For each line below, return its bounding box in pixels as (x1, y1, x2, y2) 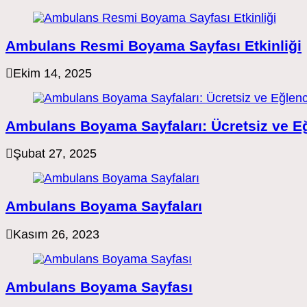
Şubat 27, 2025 (13, 147, 97, 161)
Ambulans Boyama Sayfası (5, 278, 193, 295)
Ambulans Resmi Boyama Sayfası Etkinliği (5, 38, 302, 54)
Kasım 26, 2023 (13, 227, 99, 241)
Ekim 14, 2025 (13, 66, 92, 81)
